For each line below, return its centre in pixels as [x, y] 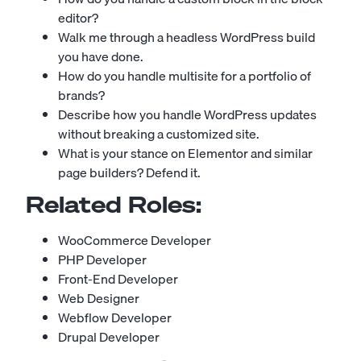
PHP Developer [102, 260]
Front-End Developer [118, 279]
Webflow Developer [115, 318]
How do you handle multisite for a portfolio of [185, 76]
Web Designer [99, 299]
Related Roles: [114, 205]
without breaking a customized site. [159, 134]
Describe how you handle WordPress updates [187, 115]
